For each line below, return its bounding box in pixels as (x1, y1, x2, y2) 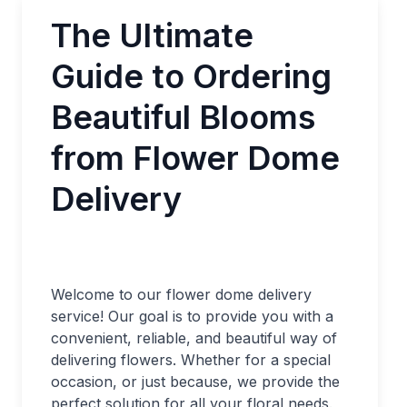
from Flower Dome (51, 138, 340, 178)
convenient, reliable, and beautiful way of (51, 329, 337, 347)
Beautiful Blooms (51, 97, 315, 137)
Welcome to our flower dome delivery (51, 285, 312, 303)
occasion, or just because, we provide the (51, 372, 340, 391)
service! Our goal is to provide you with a (51, 307, 333, 325)
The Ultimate (51, 15, 253, 55)
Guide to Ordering (51, 56, 332, 96)
